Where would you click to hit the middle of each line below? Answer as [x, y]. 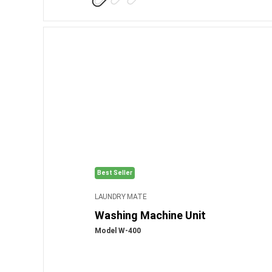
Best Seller [114, 172]
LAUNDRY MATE [121, 196]
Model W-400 [117, 230]
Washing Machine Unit [150, 215]
